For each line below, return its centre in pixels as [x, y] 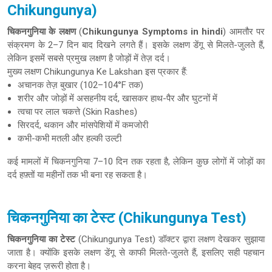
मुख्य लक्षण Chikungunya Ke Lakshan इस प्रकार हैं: [97, 72]
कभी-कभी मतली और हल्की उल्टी [70, 138]
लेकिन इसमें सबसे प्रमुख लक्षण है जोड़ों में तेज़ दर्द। [89, 58]
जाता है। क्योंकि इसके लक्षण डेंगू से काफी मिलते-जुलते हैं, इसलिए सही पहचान [136, 253]
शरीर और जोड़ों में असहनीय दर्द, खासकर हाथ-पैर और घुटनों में [117, 98]
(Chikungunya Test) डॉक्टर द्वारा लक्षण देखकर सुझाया [170, 239]
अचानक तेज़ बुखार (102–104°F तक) [80, 85]
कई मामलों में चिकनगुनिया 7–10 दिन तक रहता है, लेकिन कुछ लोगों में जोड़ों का [136, 161]
